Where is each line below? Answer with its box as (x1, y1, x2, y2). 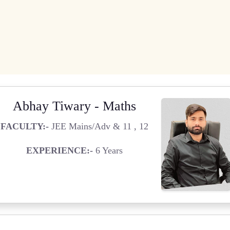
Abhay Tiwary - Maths (12, 99, 136, 113)
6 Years (92, 145, 123, 156)
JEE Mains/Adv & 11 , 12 (48, 121, 148, 131)
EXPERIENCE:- (26, 145, 93, 156)
